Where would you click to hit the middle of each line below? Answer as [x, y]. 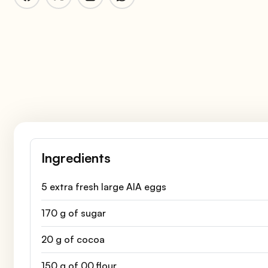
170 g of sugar [73, 213]
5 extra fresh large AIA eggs [103, 186]
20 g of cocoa [73, 239]
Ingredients [76, 158]
